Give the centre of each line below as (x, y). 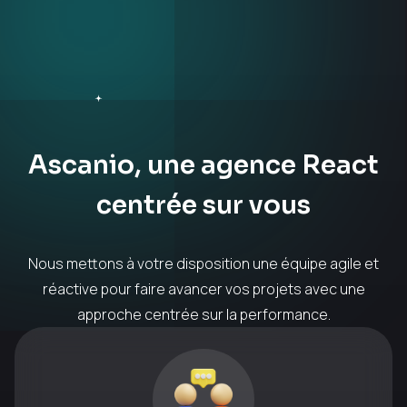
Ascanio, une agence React (203, 165)
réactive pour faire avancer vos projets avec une (203, 289)
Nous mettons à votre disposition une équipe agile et (203, 263)
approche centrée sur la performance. (203, 314)
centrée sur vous (203, 205)
